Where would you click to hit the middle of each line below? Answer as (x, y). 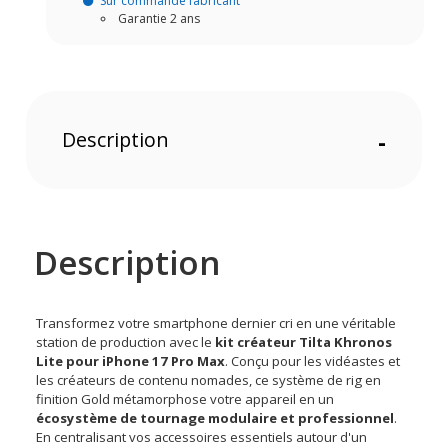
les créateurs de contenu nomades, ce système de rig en (209, 379)
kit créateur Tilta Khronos (304, 341)
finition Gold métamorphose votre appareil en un (185, 398)
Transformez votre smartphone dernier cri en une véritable (216, 322)
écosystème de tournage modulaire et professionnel (215, 417)
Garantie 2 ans (159, 18)
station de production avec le (126, 341)
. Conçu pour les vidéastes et (313, 360)
